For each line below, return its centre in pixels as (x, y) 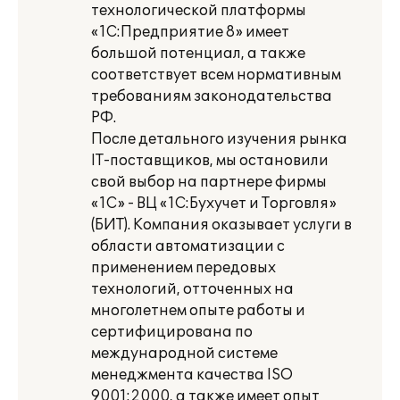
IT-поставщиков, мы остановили (210, 161)
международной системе (184, 354)
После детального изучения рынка (219, 139)
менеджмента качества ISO (192, 375)
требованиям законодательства (212, 96)
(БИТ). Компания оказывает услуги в (221, 225)
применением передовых (183, 268)
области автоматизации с (188, 246)
